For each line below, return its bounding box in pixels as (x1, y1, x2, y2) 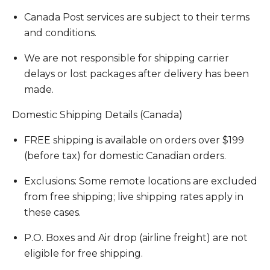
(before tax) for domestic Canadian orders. (24, 150, 226, 162)
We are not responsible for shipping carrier (24, 52, 229, 64)
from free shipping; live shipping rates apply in (24, 191, 243, 203)
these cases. (24, 207, 81, 219)
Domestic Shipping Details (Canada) (12, 109, 183, 121)
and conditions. (24, 27, 96, 39)
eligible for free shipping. (24, 248, 143, 260)
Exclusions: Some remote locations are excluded (24, 175, 257, 187)
